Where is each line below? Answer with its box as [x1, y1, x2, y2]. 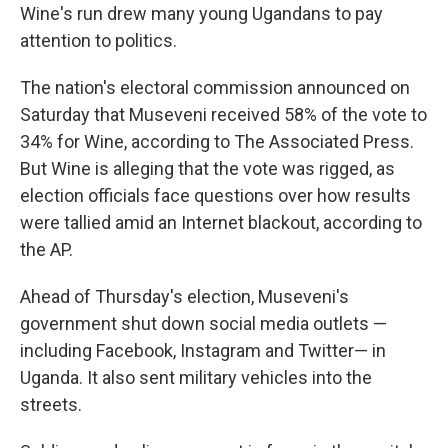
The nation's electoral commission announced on [20, 77, 410, 98]
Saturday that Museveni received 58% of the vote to [20, 104, 427, 125]
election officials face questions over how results [20, 185, 411, 206]
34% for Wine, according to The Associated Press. [20, 131, 414, 152]
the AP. [20, 239, 73, 260]
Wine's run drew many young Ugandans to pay [20, 3, 383, 24]
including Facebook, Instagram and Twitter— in [20, 340, 386, 361]
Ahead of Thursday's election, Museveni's [20, 286, 349, 307]
